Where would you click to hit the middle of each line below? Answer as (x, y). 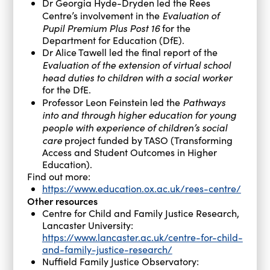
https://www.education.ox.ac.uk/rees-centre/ (141, 188)
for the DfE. (66, 89)
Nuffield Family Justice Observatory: (120, 261)
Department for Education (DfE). (113, 40)
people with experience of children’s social (134, 127)
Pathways (204, 102)
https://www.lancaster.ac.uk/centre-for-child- (142, 237)
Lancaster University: (87, 225)
